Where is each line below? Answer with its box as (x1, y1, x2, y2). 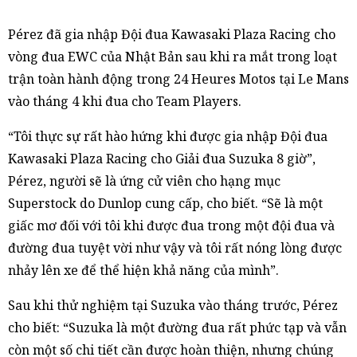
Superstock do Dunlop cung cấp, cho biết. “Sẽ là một (8, 194, 323, 212)
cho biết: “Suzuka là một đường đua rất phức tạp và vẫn (8, 319, 347, 336)
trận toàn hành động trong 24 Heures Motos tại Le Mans (8, 70, 349, 88)
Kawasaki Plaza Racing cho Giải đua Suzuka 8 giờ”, (8, 150, 316, 167)
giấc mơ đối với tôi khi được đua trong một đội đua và (8, 217, 335, 234)
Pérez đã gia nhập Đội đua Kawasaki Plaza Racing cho (8, 25, 335, 43)
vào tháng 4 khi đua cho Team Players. (8, 92, 241, 110)
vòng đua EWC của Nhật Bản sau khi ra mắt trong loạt (8, 48, 337, 65)
